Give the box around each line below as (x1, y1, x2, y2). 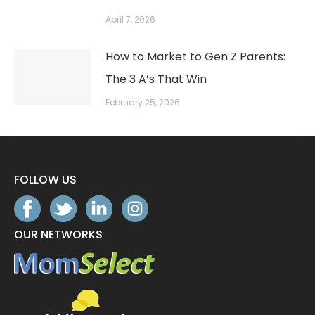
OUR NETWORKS (14, 226, 103, 243)
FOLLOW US (14, 172, 77, 188)
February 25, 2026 (105, 96, 180, 109)
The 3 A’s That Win (105, 71, 207, 88)
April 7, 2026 (105, 13, 155, 26)
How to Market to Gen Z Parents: (105, 49, 285, 65)
